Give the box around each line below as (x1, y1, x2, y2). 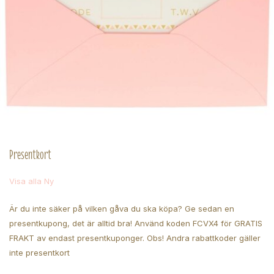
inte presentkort (9, 248, 70, 257)
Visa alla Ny (9, 176, 54, 186)
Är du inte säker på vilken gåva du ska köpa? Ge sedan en (9, 204, 234, 213)
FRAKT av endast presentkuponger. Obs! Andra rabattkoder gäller (9, 233, 261, 243)
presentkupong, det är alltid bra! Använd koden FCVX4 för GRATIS (9, 218, 262, 228)
